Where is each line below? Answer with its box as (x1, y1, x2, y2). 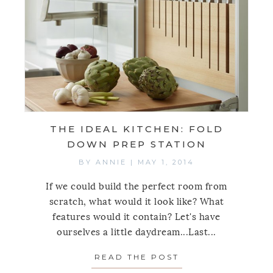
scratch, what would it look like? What (49, 196, 224, 208)
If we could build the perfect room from (46, 181, 227, 193)
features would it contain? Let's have (52, 211, 221, 223)
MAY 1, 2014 (138, 158, 194, 167)
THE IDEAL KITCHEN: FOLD (49, 123, 224, 135)
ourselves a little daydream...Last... (57, 227, 216, 238)
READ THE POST (94, 252, 179, 262)
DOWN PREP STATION (66, 138, 207, 151)
